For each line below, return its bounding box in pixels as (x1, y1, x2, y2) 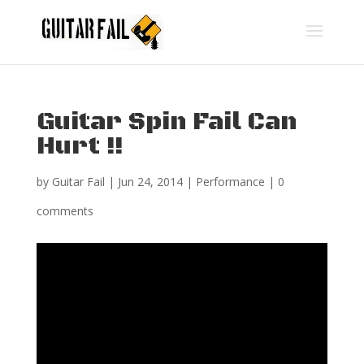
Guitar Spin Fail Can (36, 107, 297, 137)
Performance (195, 174, 265, 189)
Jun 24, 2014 (117, 174, 183, 189)
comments (36, 203, 93, 219)
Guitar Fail (51, 174, 105, 189)
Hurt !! (36, 132, 123, 162)
